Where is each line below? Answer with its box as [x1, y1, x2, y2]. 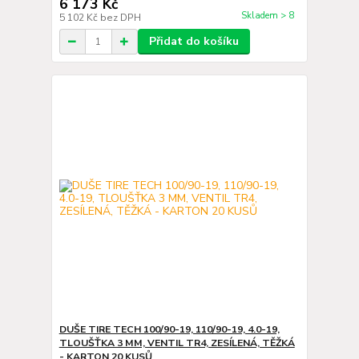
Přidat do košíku [148, 34, 239, 49]
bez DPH [99, 11, 141, 24]
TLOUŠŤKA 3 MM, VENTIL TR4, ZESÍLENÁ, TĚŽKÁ [58, 336, 295, 349]
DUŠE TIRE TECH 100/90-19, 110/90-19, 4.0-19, [58, 322, 280, 336]
